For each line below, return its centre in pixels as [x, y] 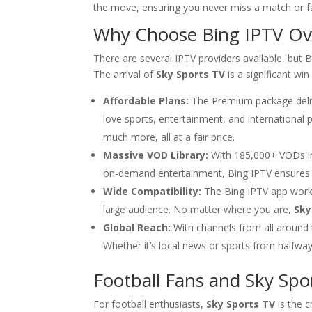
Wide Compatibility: [153, 191]
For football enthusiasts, [150, 304]
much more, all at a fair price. [169, 137]
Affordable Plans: [146, 101]
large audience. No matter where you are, [199, 209]
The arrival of [125, 74]
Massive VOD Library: [156, 155]
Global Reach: [137, 227]
